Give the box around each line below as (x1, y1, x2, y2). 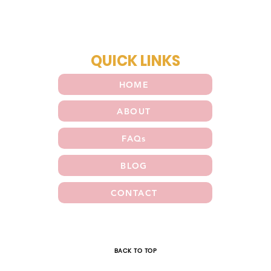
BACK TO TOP (114, 246, 157, 256)
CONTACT (110, 187, 158, 198)
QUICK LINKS (90, 51, 180, 71)
